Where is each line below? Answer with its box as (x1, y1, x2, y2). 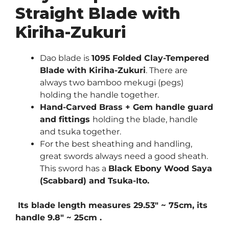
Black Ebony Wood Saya (108, 163, 212, 173)
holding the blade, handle (93, 114, 198, 124)
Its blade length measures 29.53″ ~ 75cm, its (15, 200, 208, 210)
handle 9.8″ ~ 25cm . (15, 212, 102, 222)
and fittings (40, 114, 93, 124)
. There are (146, 65, 188, 75)
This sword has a (40, 163, 108, 173)
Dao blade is (40, 53, 91, 63)
